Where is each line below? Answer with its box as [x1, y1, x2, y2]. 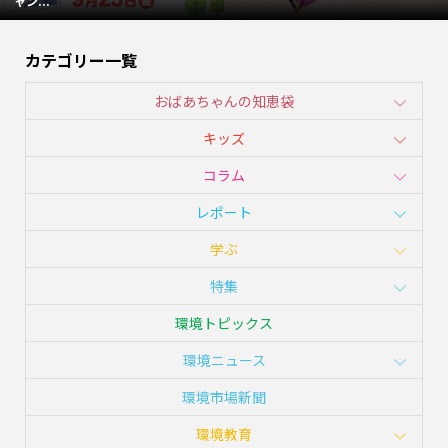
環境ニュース [182, 350, 266, 371]
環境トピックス [175, 313, 273, 334]
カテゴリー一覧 [24, 48, 137, 73]
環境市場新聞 [182, 387, 266, 408]
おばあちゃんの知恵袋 [154, 91, 294, 112]
